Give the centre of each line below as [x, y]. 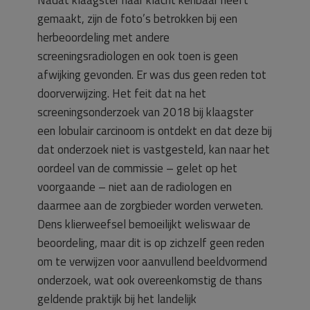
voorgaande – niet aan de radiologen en [135, 187]
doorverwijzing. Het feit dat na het [122, 93]
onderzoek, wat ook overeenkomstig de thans [150, 280]
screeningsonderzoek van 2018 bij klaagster [145, 112]
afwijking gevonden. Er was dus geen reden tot [152, 75]
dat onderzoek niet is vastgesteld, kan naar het [154, 149]
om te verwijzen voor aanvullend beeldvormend [152, 262]
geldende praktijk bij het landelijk [117, 299]
